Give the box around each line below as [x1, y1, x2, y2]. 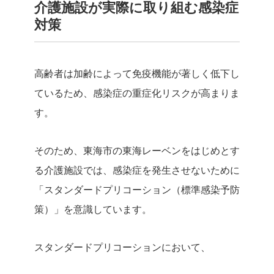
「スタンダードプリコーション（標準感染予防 [34, 182, 240, 196]
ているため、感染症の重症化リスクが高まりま [34, 86, 240, 100]
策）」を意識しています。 [34, 202, 152, 216]
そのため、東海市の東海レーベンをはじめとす [34, 143, 240, 157]
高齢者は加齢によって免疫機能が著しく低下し [34, 66, 240, 80]
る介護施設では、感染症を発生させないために [34, 163, 240, 177]
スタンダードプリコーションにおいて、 [34, 240, 210, 254]
